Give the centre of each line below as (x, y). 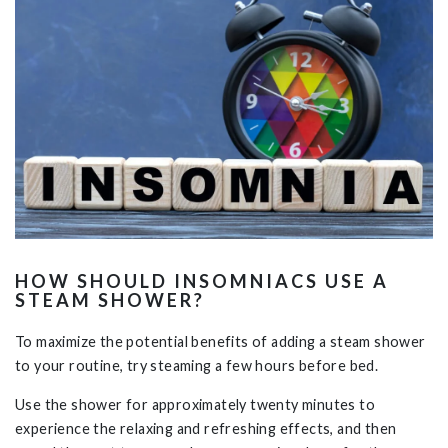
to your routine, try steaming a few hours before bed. (200, 366)
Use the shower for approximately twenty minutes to (195, 404)
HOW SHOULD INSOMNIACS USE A (202, 281)
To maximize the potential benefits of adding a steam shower (220, 342)
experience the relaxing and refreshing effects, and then (206, 428)
